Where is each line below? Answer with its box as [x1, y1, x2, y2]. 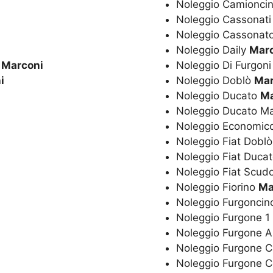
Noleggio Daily [176, 43, 250, 56]
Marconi [1, 58, 43, 71]
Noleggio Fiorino [176, 180, 259, 193]
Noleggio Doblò [176, 74, 255, 87]
